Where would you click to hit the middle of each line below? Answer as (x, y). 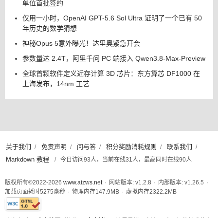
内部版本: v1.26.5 (181, 182)
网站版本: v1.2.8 (130, 182)
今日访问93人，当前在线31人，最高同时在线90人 (126, 160)
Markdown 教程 (27, 159)
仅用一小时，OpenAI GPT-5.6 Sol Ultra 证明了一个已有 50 (112, 18)
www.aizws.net (83, 182)
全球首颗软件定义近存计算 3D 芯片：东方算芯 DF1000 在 (111, 73)
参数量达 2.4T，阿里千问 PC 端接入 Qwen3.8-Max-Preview (114, 58)
